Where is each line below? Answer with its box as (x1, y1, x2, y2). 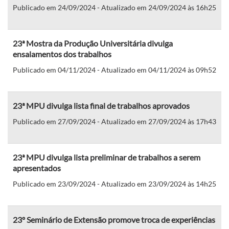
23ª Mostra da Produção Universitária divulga (13, 38, 173, 48)
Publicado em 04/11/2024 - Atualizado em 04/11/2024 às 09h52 (13, 65, 216, 74)
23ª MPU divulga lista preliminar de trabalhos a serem (13, 152, 200, 162)
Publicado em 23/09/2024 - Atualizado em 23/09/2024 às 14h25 (13, 179, 216, 188)
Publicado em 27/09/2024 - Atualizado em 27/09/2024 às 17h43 (13, 117, 216, 126)
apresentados (13, 163, 61, 173)
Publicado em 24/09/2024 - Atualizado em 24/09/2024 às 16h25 (13, 3, 216, 12)
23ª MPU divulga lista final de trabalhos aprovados (13, 100, 190, 110)
